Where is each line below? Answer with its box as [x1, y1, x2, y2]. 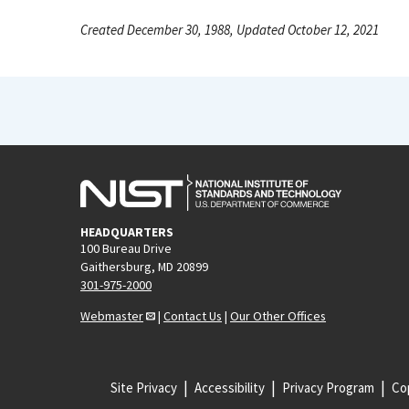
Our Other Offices [230, 307, 326, 324]
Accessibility [194, 378, 265, 396]
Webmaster [80, 307, 143, 324]
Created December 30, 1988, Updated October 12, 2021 [80, 21, 379, 38]
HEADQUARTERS [80, 223, 173, 240]
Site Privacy [110, 378, 177, 396]
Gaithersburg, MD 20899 [80, 257, 208, 275]
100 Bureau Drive [80, 239, 172, 257]
